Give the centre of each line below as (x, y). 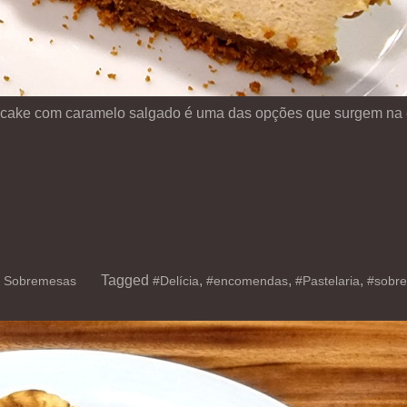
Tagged (127, 280)
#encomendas (247, 280)
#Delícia (176, 280)
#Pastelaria (328, 280)
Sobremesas (40, 280)
